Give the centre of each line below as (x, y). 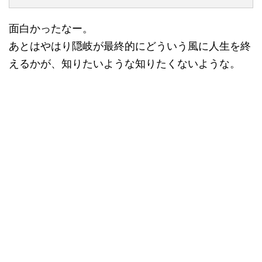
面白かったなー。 (51, 29)
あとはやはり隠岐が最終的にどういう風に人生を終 (130, 46)
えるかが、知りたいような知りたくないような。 (125, 64)
